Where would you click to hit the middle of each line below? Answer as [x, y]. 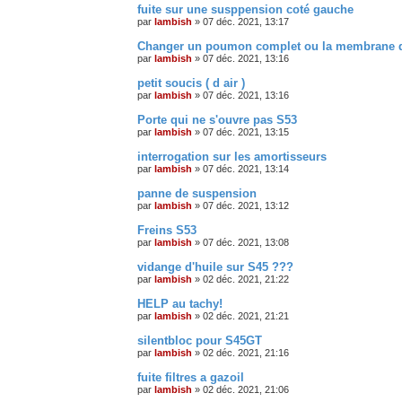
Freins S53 [167, 230]
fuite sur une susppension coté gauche [245, 9]
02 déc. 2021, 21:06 [246, 389]
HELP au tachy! [180, 303]
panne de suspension [197, 193]
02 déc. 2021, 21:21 [246, 315]
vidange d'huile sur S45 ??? [215, 267]
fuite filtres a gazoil [191, 377]
